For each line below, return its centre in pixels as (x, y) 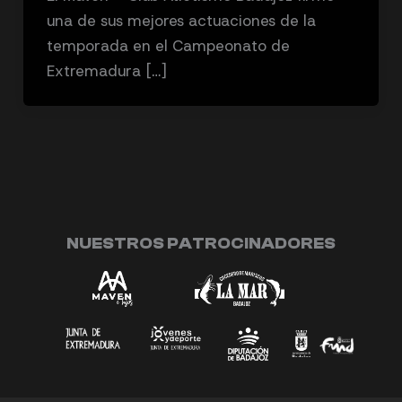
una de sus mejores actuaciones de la (181, 20)
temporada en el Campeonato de (168, 45)
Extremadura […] (106, 70)
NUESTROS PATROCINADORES (201, 243)
